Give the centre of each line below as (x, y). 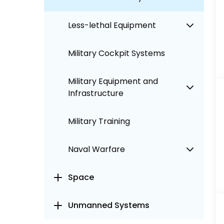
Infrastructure (96, 93)
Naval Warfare (96, 149)
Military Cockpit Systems (116, 53)
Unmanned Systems (109, 205)
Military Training (99, 121)
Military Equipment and (113, 81)
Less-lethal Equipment (112, 25)
